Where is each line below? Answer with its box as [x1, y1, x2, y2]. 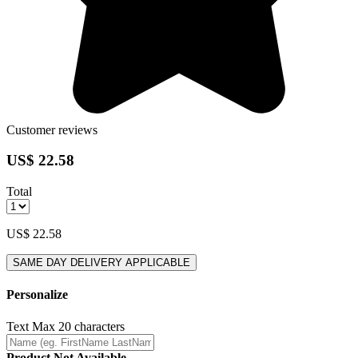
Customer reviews [6, 122, 97, 137]
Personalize [6, 288, 68, 302]
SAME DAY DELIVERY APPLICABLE [13, 257, 190, 269]
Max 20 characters [32, 319, 125, 333]
